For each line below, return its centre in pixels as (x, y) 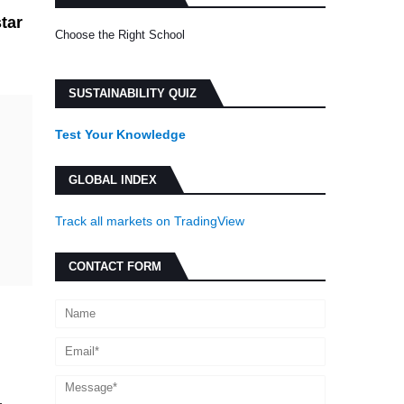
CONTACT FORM (115, 266)
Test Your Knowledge (120, 134)
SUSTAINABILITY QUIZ (133, 93)
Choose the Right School (120, 35)
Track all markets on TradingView (150, 221)
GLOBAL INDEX (113, 180)
